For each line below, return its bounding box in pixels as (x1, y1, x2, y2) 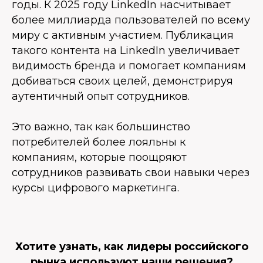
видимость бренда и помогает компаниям (12, 59, 246, 72)
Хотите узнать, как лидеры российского (15, 240, 248, 253)
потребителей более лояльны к (12, 136, 186, 149)
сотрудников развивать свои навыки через (12, 166, 249, 179)
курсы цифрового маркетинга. (12, 181, 179, 194)
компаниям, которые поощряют (12, 151, 187, 164)
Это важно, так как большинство (12, 120, 190, 133)
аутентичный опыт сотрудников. (12, 90, 190, 103)
